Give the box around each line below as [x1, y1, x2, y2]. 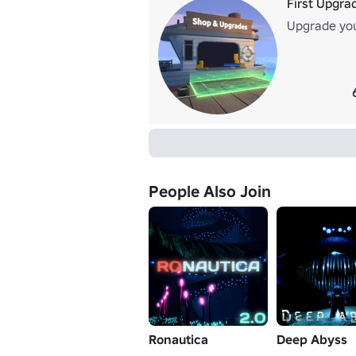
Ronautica [149, 331, 208, 347]
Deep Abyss [277, 331, 347, 347]
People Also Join [149, 180, 271, 202]
